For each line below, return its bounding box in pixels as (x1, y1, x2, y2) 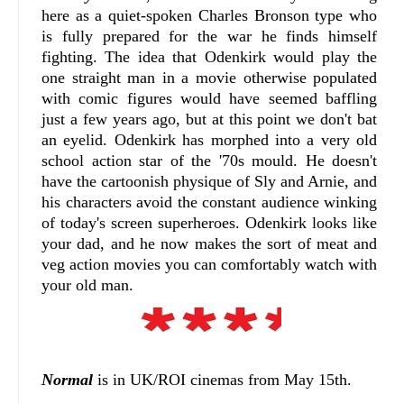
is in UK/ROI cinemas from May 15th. (93, 370, 352, 389)
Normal (41, 370, 93, 389)
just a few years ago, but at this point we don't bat (41, 109, 378, 128)
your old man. (41, 275, 133, 294)
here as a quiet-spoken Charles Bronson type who (41, 5, 378, 24)
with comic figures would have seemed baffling (41, 88, 378, 107)
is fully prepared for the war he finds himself (41, 26, 378, 45)
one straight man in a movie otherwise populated (41, 68, 378, 87)
